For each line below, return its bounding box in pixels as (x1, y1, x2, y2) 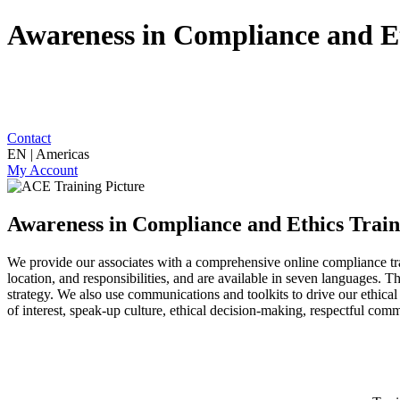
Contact (7, 129, 51, 146)
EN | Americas (7, 146, 89, 162)
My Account (7, 162, 78, 178)
